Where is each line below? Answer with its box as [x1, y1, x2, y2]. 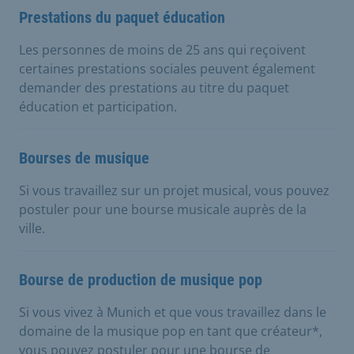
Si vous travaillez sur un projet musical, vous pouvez [19, 181, 330, 199]
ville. [19, 219, 45, 237]
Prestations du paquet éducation [19, 7, 225, 27]
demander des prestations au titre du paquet [19, 78, 289, 96]
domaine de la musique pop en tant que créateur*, [19, 322, 322, 340]
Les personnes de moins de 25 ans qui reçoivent [19, 40, 306, 58]
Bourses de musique [19, 148, 149, 168]
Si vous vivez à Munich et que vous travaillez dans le [19, 303, 326, 321]
